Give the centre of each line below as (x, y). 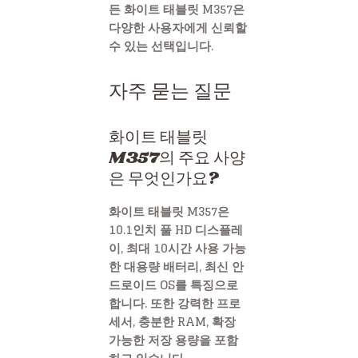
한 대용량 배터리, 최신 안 (176, 266)
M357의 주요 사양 (177, 158)
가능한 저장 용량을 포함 (173, 340)
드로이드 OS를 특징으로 (173, 284)
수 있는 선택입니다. (161, 46)
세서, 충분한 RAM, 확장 (172, 321)
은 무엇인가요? (163, 179)
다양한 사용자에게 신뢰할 (178, 27)
